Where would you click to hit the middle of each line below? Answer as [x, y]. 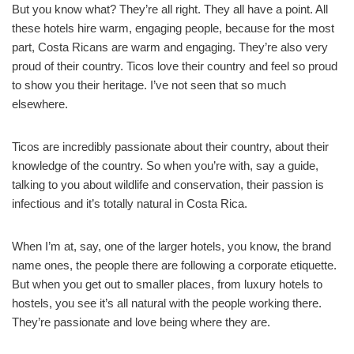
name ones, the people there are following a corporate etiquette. [174, 265]
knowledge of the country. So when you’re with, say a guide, [165, 165]
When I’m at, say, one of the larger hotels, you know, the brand [171, 246]
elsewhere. [40, 104]
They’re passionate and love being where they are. [141, 322]
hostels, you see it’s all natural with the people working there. [167, 303]
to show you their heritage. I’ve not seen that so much [149, 85]
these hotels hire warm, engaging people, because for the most [173, 28]
